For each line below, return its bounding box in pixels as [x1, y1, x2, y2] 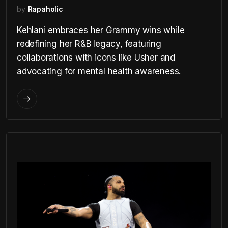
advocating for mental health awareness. [17, 66, 181, 76]
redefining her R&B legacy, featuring [17, 39, 161, 49]
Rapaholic [27, 5, 63, 13]
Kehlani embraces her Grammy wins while [17, 25, 185, 35]
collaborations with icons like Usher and [17, 52, 175, 63]
